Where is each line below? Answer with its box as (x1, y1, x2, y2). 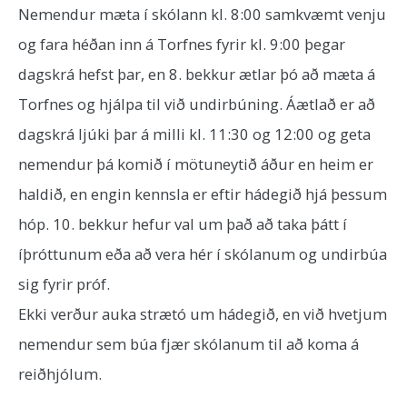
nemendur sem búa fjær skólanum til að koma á (18, 333, 359, 354)
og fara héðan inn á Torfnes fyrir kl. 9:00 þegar (18, 34, 345, 55)
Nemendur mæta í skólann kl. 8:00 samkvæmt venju (18, 4, 386, 25)
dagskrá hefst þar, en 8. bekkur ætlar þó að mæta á (18, 64, 375, 84)
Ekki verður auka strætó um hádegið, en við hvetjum (18, 303, 387, 324)
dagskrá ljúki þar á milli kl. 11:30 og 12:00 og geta (18, 124, 371, 144)
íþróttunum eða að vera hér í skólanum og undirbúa (18, 243, 387, 264)
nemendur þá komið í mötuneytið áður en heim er (18, 154, 373, 174)
